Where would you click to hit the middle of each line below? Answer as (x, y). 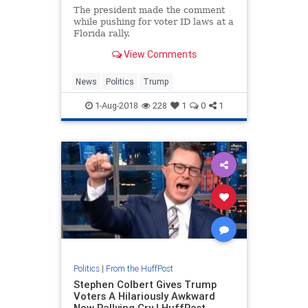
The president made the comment (149, 10)
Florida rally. (101, 34)
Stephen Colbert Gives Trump (145, 284)
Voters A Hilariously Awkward (144, 296)
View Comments (159, 54)
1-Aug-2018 (115, 106)
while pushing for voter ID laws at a (153, 22)
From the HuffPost (139, 268)
